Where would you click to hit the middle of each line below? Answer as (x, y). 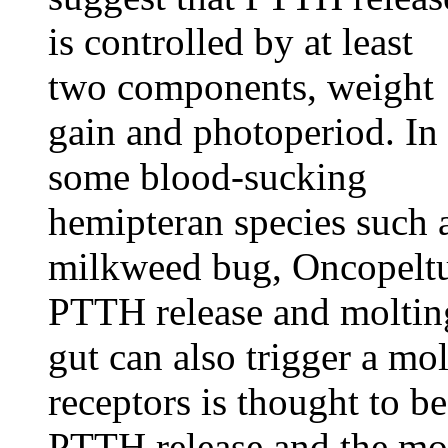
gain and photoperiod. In (243, 131)
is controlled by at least (230, 41)
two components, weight (241, 86)
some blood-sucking (207, 176)
